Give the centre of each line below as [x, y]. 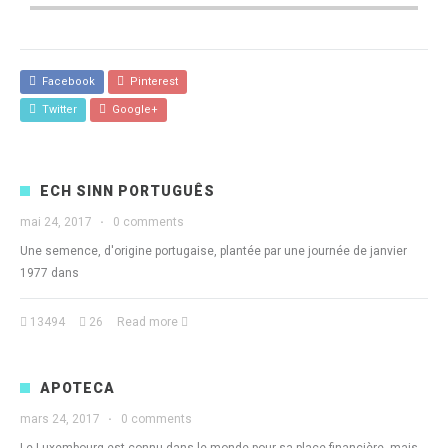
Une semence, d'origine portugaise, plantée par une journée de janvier [213, 251]
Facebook [65, 81]
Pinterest [151, 81]
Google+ [132, 109]
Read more [147, 322]
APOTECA [77, 388]
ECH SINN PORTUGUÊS [127, 191]
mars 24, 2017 [60, 419]
